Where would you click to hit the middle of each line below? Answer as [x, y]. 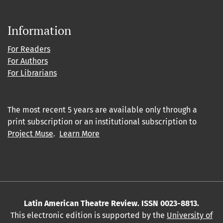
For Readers [29, 49]
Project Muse [30, 134]
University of [190, 216]
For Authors [28, 61]
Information [39, 31]
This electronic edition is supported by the [89, 216]
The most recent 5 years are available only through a [102, 110]
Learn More [79, 134]
